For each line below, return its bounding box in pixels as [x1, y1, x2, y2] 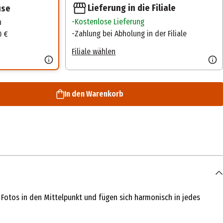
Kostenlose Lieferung [75, 17, 145, 27]
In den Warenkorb [64, 89, 123, 99]
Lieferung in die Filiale [88, 2, 176, 13]
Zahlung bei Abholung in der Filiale [75, 29, 187, 39]
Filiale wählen [72, 47, 116, 57]
